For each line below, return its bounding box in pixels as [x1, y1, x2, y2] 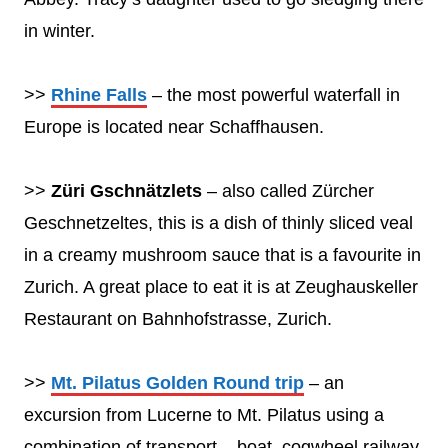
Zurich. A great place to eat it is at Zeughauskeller [24, 276, 418, 297]
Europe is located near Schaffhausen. [24, 116, 324, 137]
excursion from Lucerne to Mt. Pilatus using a [24, 404, 384, 425]
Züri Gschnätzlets [51, 180, 202, 201]
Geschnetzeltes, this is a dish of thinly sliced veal [24, 212, 413, 233]
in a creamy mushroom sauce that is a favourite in [24, 244, 421, 265]
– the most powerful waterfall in [147, 84, 400, 105]
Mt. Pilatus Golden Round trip [51, 372, 304, 393]
